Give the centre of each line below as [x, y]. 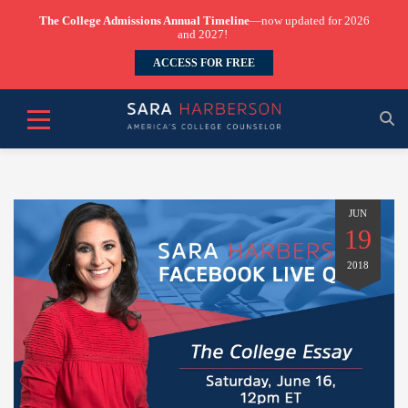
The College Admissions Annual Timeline [144, 20]
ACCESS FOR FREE [204, 63]
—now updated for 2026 [309, 20]
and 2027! [204, 34]
